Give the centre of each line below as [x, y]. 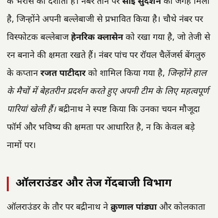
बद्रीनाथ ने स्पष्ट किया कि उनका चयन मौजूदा [128, 109]
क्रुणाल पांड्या [134, 208]
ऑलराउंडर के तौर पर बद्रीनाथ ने [59, 208]
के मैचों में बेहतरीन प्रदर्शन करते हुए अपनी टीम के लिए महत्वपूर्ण [108, 91]
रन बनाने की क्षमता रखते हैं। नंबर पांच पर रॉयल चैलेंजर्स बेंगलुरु [106, 55]
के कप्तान [24, 73]
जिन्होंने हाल [187, 73]
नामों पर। [21, 145]
